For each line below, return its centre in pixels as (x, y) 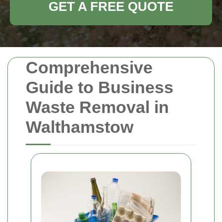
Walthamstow (80, 127)
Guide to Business (100, 87)
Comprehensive (89, 67)
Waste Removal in (97, 107)
